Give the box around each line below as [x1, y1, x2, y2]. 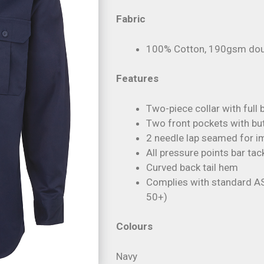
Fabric [116, 13, 146, 25]
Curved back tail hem [146, 161, 239, 173]
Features [116, 72, 159, 84]
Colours [116, 220, 153, 232]
